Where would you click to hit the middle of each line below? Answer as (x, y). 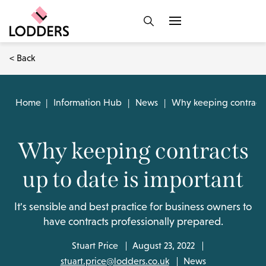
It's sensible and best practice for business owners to (133, 207)
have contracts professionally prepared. (133, 221)
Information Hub (88, 102)
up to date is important (133, 179)
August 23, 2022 (163, 246)
